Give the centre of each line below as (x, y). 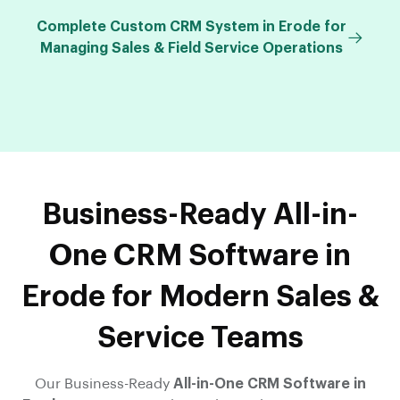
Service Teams (200, 337)
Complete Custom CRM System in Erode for (191, 26)
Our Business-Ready (104, 383)
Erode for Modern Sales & (200, 296)
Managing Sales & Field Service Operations (191, 48)
